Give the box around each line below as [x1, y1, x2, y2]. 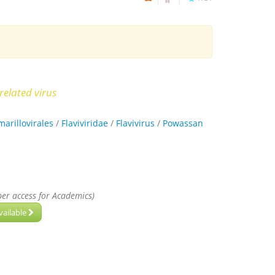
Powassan [163, 117, 203, 129]
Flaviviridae [61, 117, 108, 129]
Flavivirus [116, 117, 155, 129]
